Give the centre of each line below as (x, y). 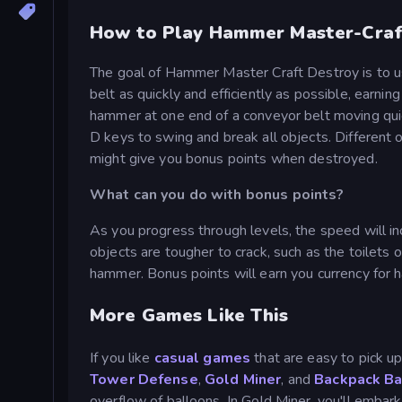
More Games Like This (189, 315)
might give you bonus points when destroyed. (234, 158)
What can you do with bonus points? (217, 194)
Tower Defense (144, 379)
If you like (122, 358)
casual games (202, 358)
